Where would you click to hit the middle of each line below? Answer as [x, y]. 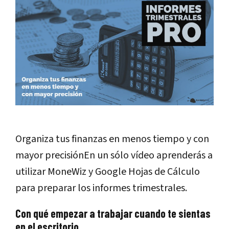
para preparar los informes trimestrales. [101, 188]
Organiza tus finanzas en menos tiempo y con [112, 139]
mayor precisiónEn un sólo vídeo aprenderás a [114, 156]
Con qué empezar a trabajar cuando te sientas [113, 213]
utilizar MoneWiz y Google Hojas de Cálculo [108, 172]
